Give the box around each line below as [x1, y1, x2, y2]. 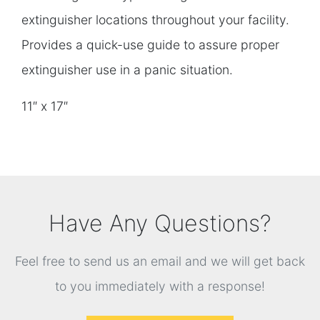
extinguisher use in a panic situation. [21, 62, 233, 78]
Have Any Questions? [49, 209, 271, 238]
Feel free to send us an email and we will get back [15, 254, 305, 269]
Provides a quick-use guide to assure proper [21, 37, 279, 53]
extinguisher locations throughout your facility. [21, 12, 289, 28]
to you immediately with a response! [55, 279, 265, 294]
